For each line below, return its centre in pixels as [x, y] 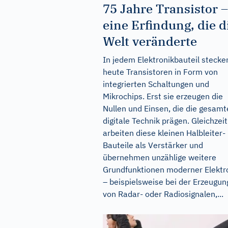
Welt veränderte [150, 41]
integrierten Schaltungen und [156, 84]
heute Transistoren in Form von [160, 72]
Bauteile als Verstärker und [153, 145]
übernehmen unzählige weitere [160, 157]
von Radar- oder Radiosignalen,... [163, 194]
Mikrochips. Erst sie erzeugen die [163, 96]
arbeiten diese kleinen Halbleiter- [164, 133]
